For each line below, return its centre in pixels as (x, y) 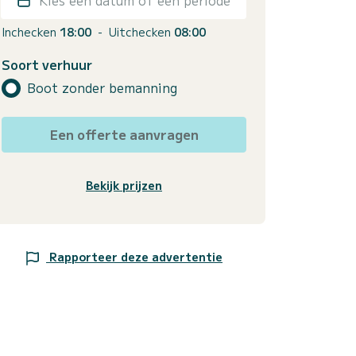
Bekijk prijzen (124, 185)
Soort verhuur (47, 64)
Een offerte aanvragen (124, 134)
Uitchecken (141, 31)
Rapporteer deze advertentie (136, 256)
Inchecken (31, 31)
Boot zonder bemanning (102, 88)
